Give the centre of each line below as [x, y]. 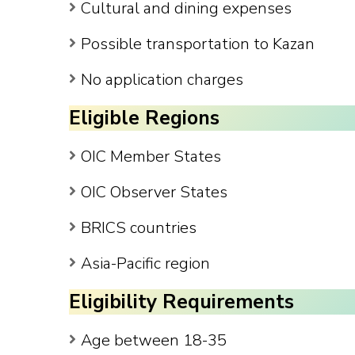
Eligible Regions [144, 118]
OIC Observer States [154, 192]
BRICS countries [139, 227]
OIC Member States [151, 156]
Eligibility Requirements [181, 302]
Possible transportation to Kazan [198, 44]
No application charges [162, 79]
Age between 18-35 [154, 340]
